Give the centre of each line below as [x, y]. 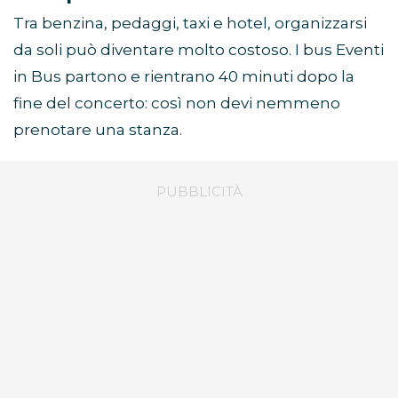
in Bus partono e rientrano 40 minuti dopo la [184, 77]
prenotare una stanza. [98, 130]
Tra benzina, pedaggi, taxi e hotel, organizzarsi [190, 24]
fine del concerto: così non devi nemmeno [177, 103]
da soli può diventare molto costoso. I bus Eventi [199, 50]
